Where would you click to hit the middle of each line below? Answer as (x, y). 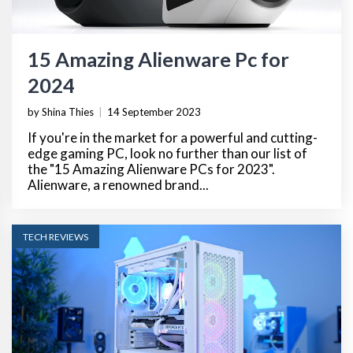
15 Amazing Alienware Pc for (158, 59)
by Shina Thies (61, 111)
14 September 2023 (154, 111)
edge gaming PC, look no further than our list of (167, 153)
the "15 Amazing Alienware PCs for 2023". (151, 169)
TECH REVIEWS (56, 236)
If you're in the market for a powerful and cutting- (173, 137)
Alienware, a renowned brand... (118, 184)
